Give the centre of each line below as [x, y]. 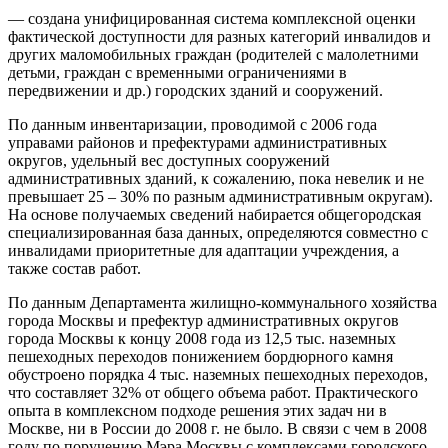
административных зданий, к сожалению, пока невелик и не [216, 178]
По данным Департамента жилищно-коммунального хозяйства [222, 302]
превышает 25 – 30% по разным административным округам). [220, 196]
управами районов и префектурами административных [197, 142]
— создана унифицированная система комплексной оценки [212, 18]
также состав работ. [74, 268]
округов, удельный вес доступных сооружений [169, 160]
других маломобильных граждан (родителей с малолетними [213, 54]
